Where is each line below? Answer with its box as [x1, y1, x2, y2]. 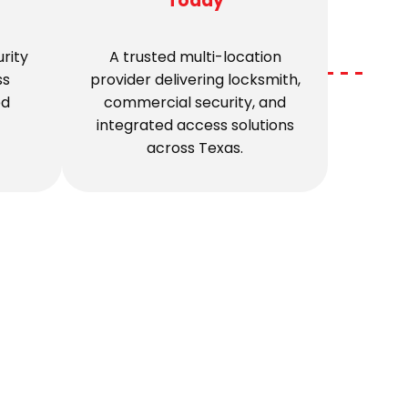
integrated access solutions [96, 114, 294, 136]
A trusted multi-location [108, 46, 281, 67]
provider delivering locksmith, [89, 68, 301, 90]
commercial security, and [104, 91, 286, 113]
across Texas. [147, 137, 243, 158]
